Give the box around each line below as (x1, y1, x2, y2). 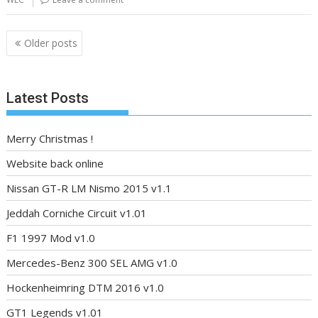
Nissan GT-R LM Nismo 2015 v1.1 (6, 181, 172, 195)
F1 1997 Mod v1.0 (6, 231, 96, 245)
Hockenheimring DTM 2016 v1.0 (6, 280, 165, 295)
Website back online (6, 156, 104, 170)
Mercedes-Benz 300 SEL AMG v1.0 (6, 256, 178, 270)
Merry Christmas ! (6, 131, 94, 146)
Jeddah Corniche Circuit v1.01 (6, 206, 148, 220)
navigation (6, 48, 86, 67)
